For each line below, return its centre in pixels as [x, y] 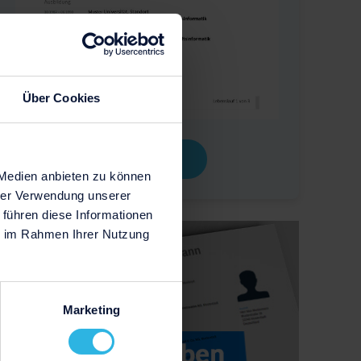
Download [147, 160]
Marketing [91, 309]
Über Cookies [61, 98]
